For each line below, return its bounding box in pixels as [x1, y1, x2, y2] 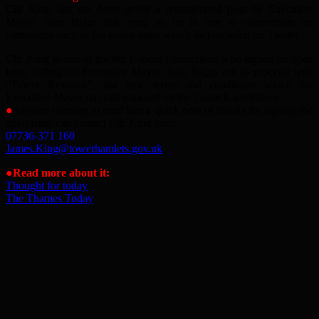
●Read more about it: [6, 166, 110, 179]
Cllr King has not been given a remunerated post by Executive [6, 2, 313, 15]
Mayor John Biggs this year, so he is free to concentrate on [6, 15, 313, 28]
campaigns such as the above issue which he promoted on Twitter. [6, 28, 301, 41]
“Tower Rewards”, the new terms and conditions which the [6, 78, 313, 90]
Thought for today [6, 179, 88, 192]
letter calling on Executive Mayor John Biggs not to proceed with [6, 65, 313, 78]
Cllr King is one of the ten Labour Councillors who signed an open [6, 52, 313, 65]
